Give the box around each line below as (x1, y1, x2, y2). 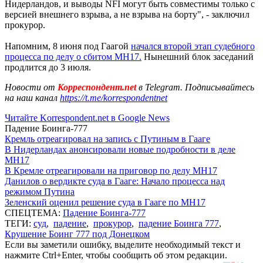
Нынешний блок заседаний (141, 51, 254, 62)
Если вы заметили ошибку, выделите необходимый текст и (5, 239, 241, 249)
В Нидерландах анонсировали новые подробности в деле (5, 144, 235, 154)
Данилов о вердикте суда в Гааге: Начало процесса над (5, 176, 225, 186)
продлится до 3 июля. (5, 62, 91, 72)
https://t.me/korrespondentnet (60, 92, 167, 103)
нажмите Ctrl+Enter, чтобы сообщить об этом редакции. (5, 249, 227, 260)
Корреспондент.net (55, 82, 139, 92)
